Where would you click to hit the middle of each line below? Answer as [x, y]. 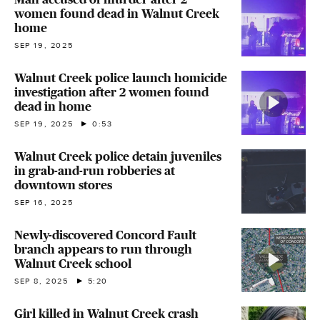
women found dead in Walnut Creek [117, 14]
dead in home [53, 106]
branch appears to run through [103, 249]
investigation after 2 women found [111, 92]
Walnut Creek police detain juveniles [118, 156]
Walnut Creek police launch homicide [121, 78]
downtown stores [63, 185]
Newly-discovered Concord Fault [105, 235]
